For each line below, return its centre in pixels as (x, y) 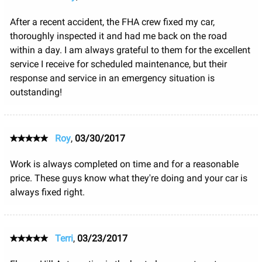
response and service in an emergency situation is (112, 78)
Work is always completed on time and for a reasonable (124, 164)
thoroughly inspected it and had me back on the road (118, 36)
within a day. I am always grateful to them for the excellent (130, 50)
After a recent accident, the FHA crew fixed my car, (112, 22)
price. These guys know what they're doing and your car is (128, 178)
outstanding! (36, 92)
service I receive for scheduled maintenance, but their (118, 64)
